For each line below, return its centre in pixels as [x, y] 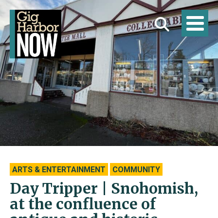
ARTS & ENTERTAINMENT [59, 170]
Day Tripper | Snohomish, [104, 188]
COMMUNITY [136, 170]
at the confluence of [83, 204]
